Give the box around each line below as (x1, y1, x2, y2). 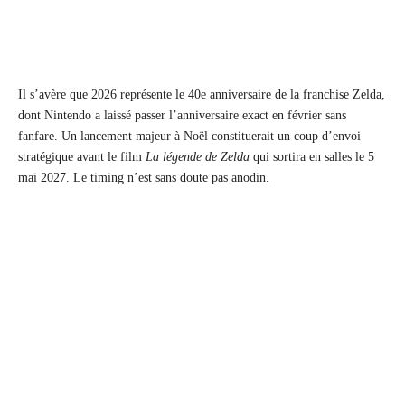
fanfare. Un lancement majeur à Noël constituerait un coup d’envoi (18, 128, 361, 143)
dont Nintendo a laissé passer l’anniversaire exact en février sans (18, 108, 346, 122)
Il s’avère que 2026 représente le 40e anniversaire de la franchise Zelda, (18, 87, 385, 101)
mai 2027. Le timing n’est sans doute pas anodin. (18, 170, 269, 184)
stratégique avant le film (18, 149, 146, 164)
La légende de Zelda (146, 149, 250, 164)
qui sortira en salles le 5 (250, 149, 374, 164)
